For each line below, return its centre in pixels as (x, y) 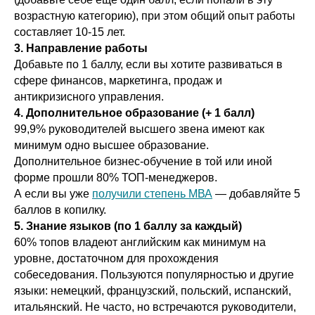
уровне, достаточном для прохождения (116, 258)
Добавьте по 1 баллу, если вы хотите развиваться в (148, 64)
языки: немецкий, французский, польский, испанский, (153, 290)
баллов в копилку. (62, 210)
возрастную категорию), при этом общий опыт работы (155, 15)
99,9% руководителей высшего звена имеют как (139, 129)
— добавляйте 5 (256, 193)
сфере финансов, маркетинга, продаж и (118, 80)
